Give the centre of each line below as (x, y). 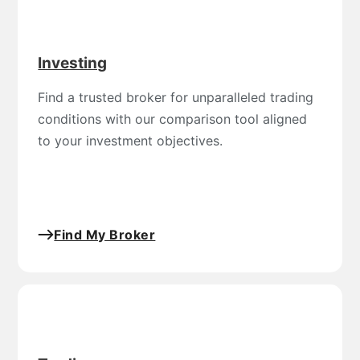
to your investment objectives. (131, 140)
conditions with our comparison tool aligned (173, 119)
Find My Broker (105, 234)
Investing (73, 63)
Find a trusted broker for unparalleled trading (176, 97)
